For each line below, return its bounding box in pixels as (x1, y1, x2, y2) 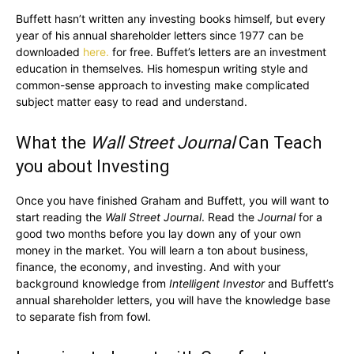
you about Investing (16, 156, 170, 176)
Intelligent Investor (169, 277, 265, 290)
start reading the (16, 210, 105, 224)
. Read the (201, 210, 258, 224)
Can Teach (235, 133, 322, 153)
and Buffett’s (265, 277, 333, 290)
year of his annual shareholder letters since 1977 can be (16, 28, 303, 42)
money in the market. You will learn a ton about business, (16, 243, 308, 257)
